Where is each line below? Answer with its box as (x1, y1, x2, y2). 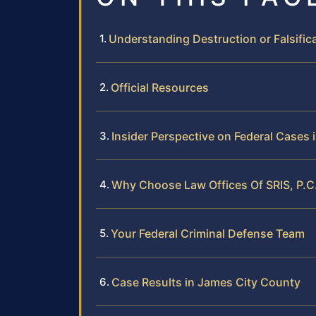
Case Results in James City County (111, 274, 300, 289)
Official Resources (111, 80, 209, 95)
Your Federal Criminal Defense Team (111, 226, 305, 241)
